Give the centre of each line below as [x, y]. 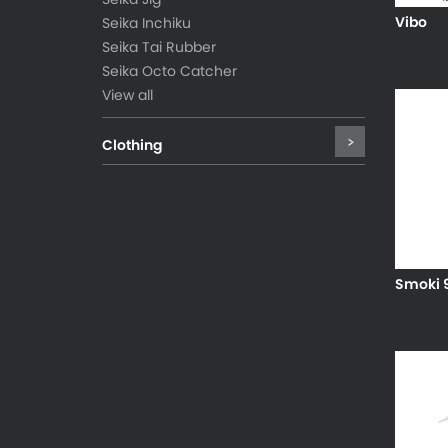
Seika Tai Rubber [159, 47]
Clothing [132, 145]
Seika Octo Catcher [169, 71]
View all [127, 95]
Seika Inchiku [146, 23]
